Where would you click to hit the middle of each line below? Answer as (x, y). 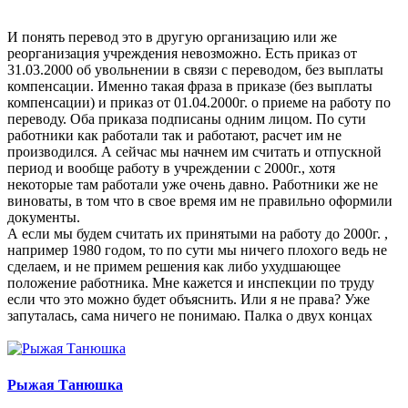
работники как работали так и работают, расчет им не (174, 136)
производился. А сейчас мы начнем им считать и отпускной (194, 152)
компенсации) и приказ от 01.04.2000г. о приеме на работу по (199, 103)
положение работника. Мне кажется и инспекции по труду (191, 283)
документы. (44, 218)
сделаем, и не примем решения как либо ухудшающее (174, 267)
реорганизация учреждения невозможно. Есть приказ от (182, 54)
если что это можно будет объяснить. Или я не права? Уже (189, 300)
